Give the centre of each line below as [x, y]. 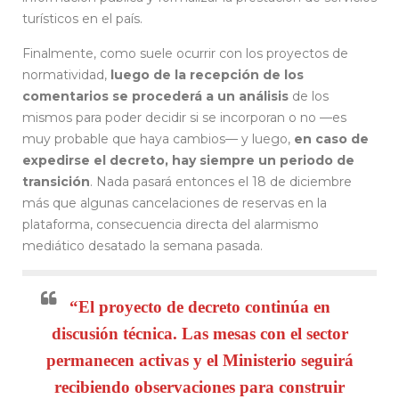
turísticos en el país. [84, 19]
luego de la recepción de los [207, 75]
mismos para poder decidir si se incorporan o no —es [184, 118]
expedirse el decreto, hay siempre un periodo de [188, 161]
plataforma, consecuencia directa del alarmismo [171, 225]
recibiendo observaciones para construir [199, 387]
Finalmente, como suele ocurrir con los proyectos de [185, 54]
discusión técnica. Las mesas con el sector [199, 334]
